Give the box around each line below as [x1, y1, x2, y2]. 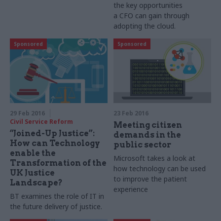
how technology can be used [113, 164, 206, 174]
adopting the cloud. [113, 21, 176, 31]
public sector [113, 140, 172, 150]
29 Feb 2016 [10, 109, 45, 118]
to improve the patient [113, 174, 187, 184]
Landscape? [10, 178, 63, 188]
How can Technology [10, 139, 100, 148]
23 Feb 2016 [113, 109, 149, 118]
